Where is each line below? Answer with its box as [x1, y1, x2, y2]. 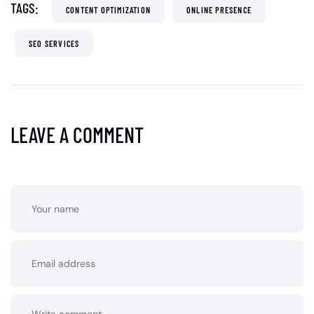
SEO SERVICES [29, 39, 80, 49]
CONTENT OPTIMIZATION [66, 5, 151, 15]
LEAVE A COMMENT [11, 122, 144, 148]
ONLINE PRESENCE [186, 5, 252, 15]
